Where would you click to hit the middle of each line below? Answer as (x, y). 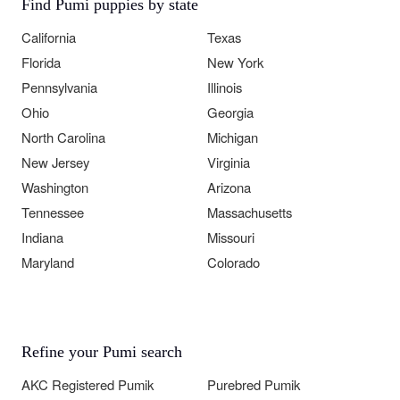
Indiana (42, 237)
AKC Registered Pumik (87, 385)
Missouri (231, 237)
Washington (55, 187)
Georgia (230, 112)
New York (235, 62)
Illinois (225, 87)
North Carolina (63, 137)
